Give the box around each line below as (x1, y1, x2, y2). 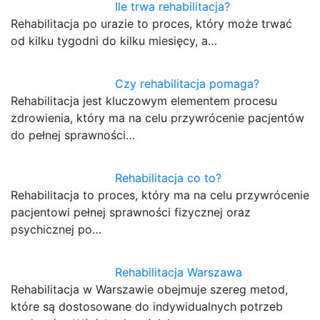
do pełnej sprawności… (11, 128, 135, 143)
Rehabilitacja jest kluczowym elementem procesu (11, 94, 277, 109)
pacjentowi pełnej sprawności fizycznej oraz (11, 205, 251, 220)
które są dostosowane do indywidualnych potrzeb (11, 299, 283, 314)
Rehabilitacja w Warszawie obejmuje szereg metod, (11, 282, 288, 297)
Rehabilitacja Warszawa (115, 265, 243, 280)
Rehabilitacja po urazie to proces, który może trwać (11, 16, 292, 31)
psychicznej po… (11, 222, 101, 237)
